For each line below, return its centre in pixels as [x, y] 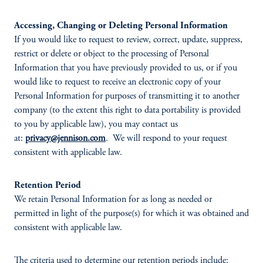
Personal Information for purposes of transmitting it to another [127, 96]
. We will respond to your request [166, 139]
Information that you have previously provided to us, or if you [126, 68]
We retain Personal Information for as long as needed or [113, 200]
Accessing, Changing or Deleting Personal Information [121, 26]
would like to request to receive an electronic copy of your [117, 82]
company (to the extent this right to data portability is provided [127, 110]
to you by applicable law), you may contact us [96, 124]
